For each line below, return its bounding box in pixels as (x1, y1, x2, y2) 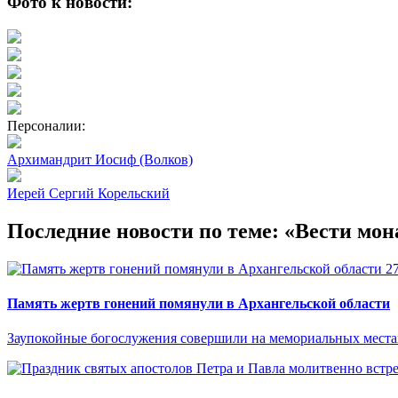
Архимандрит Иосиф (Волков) (7, 152, 193, 168)
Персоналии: (7, 118, 85, 134)
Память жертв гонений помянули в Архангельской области (7, 296, 390, 312)
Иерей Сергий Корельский (7, 186, 170, 202)
